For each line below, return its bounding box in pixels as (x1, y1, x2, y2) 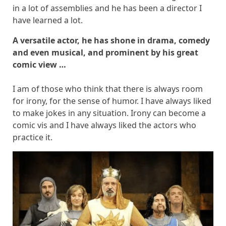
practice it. (13, 132, 52, 143)
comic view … (13, 59, 66, 71)
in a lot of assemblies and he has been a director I (13, 3, 202, 14)
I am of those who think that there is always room (13, 83, 203, 95)
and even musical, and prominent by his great (13, 47, 198, 59)
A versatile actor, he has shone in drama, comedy (13, 35, 210, 46)
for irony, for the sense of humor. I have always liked (13, 95, 211, 107)
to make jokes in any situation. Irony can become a (13, 107, 206, 119)
